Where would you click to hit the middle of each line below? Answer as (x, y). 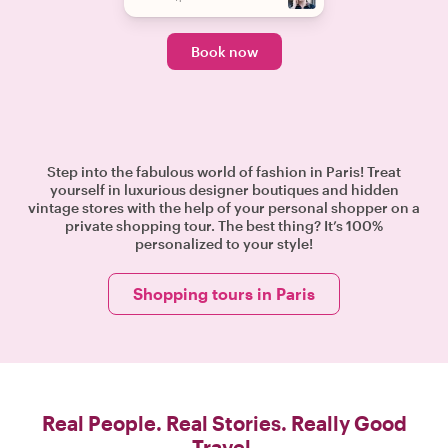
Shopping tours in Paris (224, 293)
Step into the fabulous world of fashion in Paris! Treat (224, 171)
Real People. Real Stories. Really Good (224, 423)
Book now (224, 51)
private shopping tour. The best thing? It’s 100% (224, 225)
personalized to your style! (224, 243)
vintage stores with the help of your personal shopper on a (224, 207)
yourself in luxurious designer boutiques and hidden (224, 189)
